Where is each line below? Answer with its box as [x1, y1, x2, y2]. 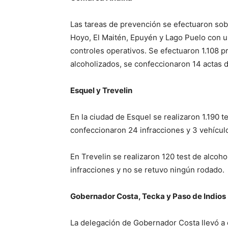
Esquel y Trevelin [70, 85, 132, 95]
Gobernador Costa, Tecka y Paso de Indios [70, 191, 226, 201]
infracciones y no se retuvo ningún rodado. [70, 165, 224, 175]
